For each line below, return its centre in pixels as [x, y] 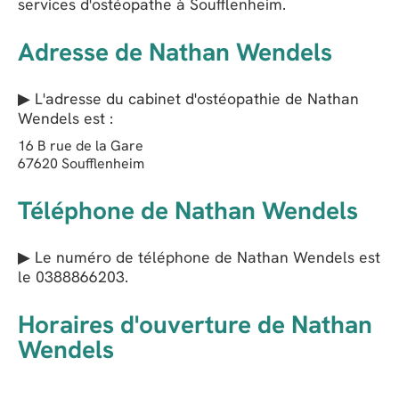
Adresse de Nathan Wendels [175, 52]
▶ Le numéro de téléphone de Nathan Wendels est [199, 257]
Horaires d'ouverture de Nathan [195, 325]
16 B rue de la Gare [81, 146]
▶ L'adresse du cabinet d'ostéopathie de [163, 99]
